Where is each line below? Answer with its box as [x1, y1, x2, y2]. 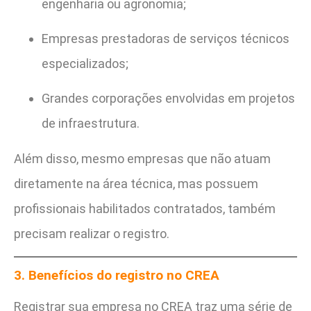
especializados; [42, 56, 128, 71]
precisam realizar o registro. [14, 226, 169, 241]
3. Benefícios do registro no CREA [14, 267, 219, 283]
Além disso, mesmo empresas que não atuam [14, 151, 271, 166]
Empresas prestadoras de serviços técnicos [42, 31, 289, 46]
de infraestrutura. [42, 116, 140, 131]
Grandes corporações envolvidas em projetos [42, 91, 295, 106]
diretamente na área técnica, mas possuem [14, 176, 258, 191]
